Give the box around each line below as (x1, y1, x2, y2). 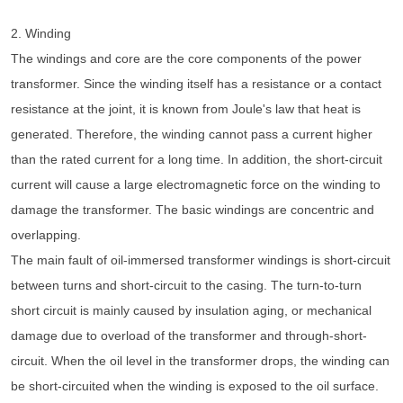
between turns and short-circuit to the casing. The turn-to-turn (11, 278, 362, 293)
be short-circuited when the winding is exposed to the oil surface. (11, 379, 379, 394)
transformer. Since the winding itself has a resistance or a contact (11, 76, 381, 92)
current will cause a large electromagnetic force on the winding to (11, 177, 381, 193)
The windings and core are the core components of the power (11, 51, 362, 67)
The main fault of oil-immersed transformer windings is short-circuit (11, 253, 390, 268)
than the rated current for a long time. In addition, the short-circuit (11, 152, 382, 167)
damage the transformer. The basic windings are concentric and (11, 202, 374, 218)
